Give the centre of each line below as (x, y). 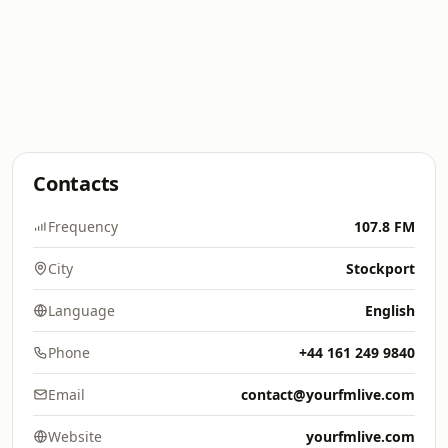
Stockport (380, 268)
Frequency (83, 226)
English (390, 310)
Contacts (76, 183)
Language (81, 310)
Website (75, 436)
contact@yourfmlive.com (328, 394)
